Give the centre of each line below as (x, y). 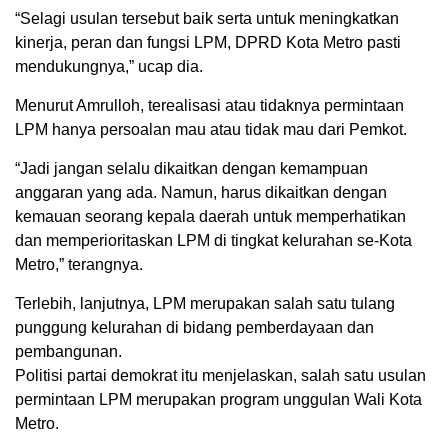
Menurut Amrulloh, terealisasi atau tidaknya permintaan (209, 106)
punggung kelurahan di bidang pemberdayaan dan (194, 328)
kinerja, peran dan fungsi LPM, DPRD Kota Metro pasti (208, 43)
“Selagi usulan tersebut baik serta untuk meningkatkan (207, 19)
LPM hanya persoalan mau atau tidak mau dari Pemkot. (211, 130)
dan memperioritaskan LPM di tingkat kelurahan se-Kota (213, 241)
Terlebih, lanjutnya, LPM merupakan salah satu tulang (205, 304)
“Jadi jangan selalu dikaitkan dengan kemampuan (191, 169)
